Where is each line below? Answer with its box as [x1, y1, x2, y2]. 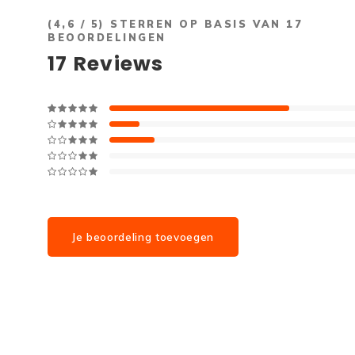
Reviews [67, 50, 164, 78]
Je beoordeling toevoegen [72, 231, 214, 244]
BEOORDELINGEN [48, 31, 166, 44]
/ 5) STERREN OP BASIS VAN [75, 17, 287, 31]
